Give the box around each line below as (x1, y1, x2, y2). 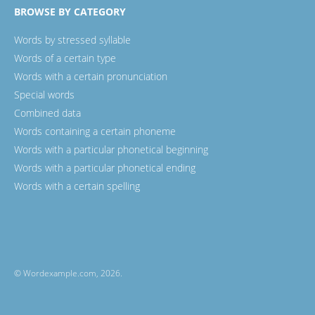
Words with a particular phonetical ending (14, 161, 195, 174)
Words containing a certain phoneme (14, 124, 176, 138)
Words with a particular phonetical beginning (14, 143, 208, 156)
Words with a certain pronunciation (14, 70, 167, 83)
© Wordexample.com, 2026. (14, 267, 122, 279)
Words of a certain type (14, 51, 116, 65)
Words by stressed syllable (14, 33, 131, 46)
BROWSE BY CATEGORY (14, 5, 126, 18)
